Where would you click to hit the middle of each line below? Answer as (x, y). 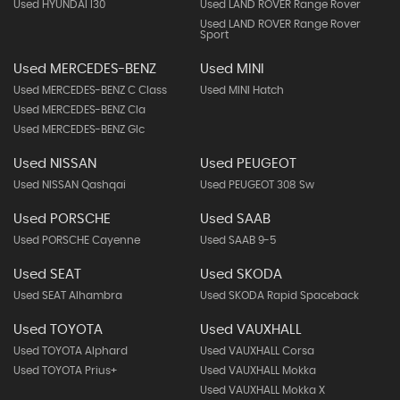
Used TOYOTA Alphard (71, 351)
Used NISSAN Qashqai (70, 185)
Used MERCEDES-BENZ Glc (79, 129)
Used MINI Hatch (242, 90)
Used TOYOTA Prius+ (65, 371)
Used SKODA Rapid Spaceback (279, 296)
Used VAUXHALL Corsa (257, 351)
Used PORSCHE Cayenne (77, 240)
